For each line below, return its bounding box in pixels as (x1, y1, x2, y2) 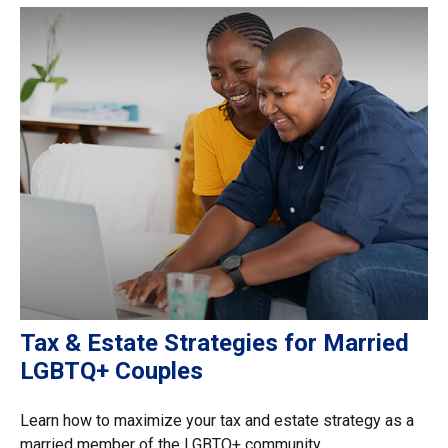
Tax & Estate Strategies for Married (20, 329, 409, 358)
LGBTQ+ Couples (20, 357, 203, 386)
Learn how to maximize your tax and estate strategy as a (20, 411, 414, 431)
